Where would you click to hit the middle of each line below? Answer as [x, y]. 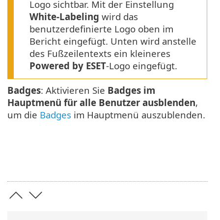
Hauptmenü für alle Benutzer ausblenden [101, 102]
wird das [119, 16]
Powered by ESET [68, 65]
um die [24, 114]
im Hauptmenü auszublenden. [138, 114]
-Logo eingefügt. [142, 65]
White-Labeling [64, 16]
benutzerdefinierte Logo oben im [101, 28]
